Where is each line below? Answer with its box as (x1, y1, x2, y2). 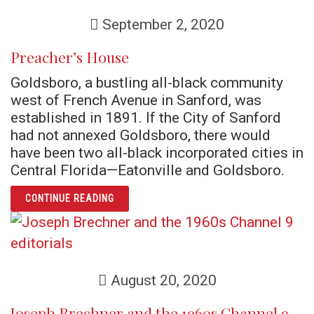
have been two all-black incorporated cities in (11, 144, 303, 161)
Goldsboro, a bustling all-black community (11, 74, 283, 91)
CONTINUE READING (25, 193, 114, 204)
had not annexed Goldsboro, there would (11, 126, 271, 144)
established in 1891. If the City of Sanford (11, 109, 281, 126)
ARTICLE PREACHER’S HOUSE (113, 190, 247, 201)
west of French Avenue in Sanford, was (11, 91, 261, 109)
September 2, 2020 (99, 15, 224, 33)
